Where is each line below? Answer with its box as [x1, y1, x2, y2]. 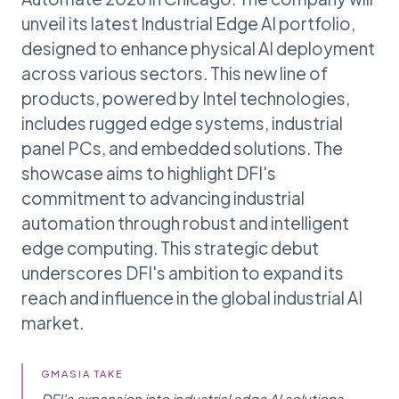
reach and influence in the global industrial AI [21, 286, 362, 308]
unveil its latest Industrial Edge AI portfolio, [21, 12, 355, 34]
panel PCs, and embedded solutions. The [21, 136, 343, 159]
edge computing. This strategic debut [21, 236, 319, 258]
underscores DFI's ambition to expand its [21, 261, 344, 283]
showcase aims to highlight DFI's [21, 161, 276, 183]
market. [21, 311, 84, 333]
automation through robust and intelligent [21, 211, 349, 233]
